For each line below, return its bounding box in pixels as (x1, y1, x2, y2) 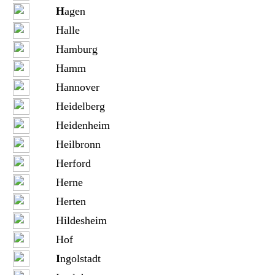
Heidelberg (55, 100, 105, 112)
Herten (55, 195, 86, 207)
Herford (55, 157, 91, 169)
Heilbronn (55, 138, 101, 150)
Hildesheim (55, 214, 107, 227)
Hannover (55, 81, 99, 93)
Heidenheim (55, 119, 110, 131)
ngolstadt (60, 252, 101, 265)
